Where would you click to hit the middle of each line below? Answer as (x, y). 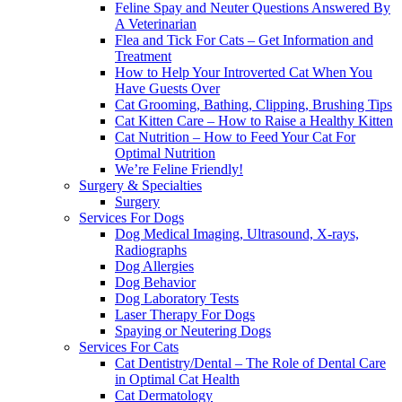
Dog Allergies (154, 266)
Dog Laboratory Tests (177, 298)
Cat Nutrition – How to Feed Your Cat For (235, 136)
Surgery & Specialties (140, 185)
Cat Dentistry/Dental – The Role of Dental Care (250, 363)
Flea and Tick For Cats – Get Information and (244, 39)
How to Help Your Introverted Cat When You (244, 72)
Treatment (143, 56)
